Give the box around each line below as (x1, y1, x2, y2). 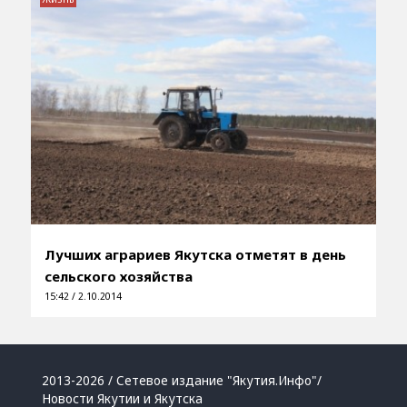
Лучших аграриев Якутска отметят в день (44, 244, 346, 263)
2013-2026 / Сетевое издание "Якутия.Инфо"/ (42, 372, 323, 389)
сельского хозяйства (44, 266, 193, 285)
